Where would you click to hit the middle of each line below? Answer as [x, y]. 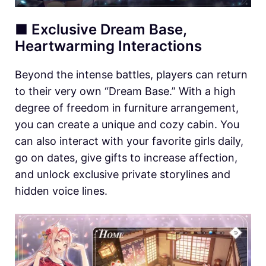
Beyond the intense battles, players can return [131, 74]
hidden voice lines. [61, 191]
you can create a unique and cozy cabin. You [127, 124]
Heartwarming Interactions [108, 46]
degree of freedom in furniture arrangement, [127, 107]
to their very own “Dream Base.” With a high [125, 91]
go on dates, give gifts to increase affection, [126, 157]
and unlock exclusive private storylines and [123, 174]
